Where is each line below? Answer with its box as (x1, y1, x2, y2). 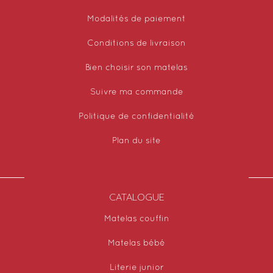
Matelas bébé (108, 239, 165, 247)
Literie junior (109, 263, 164, 272)
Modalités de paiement (87, 15, 186, 23)
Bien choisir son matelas (85, 63, 188, 72)
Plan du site (112, 136, 161, 145)
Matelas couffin (104, 214, 169, 223)
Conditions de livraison (87, 39, 186, 48)
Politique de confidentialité (79, 112, 194, 121)
